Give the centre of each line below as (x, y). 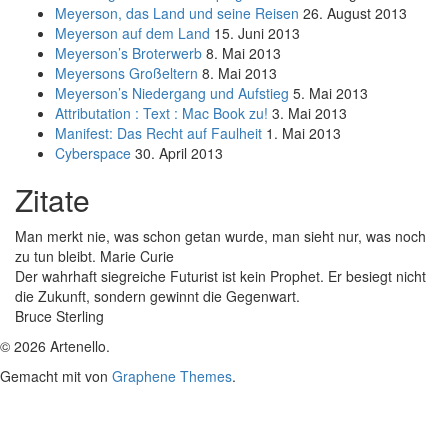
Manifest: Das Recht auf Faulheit (158, 133)
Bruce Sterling (59, 316)
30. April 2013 (179, 153)
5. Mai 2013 (330, 93)
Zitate (52, 200)
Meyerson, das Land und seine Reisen (177, 13)
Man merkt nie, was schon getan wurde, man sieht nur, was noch (220, 236)
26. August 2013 (355, 13)
